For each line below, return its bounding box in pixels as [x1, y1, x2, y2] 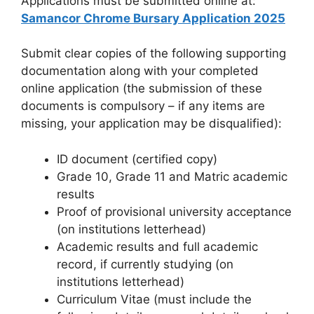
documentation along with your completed [21, 64, 259, 78]
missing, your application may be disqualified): [21, 116, 282, 131]
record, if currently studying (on [57, 257, 233, 271]
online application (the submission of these [21, 81, 262, 96]
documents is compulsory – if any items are [21, 99, 265, 114]
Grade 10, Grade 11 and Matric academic [57, 169, 287, 184]
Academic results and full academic [57, 239, 258, 254]
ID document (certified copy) [57, 151, 217, 166]
